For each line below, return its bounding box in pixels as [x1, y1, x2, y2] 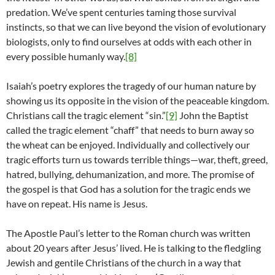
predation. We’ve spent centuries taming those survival [6, 6, 236, 18]
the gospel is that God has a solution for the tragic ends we [6, 183, 250, 195]
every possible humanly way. [6, 50, 125, 63]
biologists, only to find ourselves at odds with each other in [6, 36, 252, 48]
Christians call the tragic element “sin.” [6, 109, 166, 122]
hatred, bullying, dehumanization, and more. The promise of [6, 168, 254, 180]
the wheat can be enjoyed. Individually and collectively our [6, 139, 250, 151]
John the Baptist [177, 109, 249, 122]
